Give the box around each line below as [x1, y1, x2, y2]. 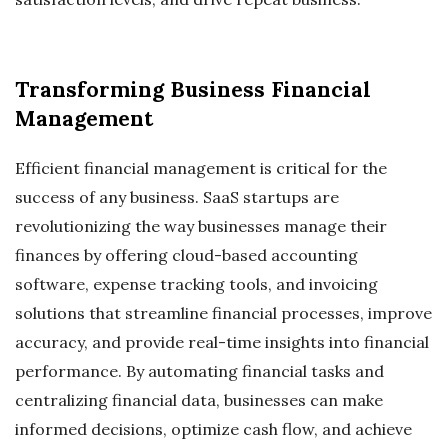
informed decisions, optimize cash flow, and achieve [15, 419, 412, 440]
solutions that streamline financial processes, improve [15, 303, 432, 324]
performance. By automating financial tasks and [15, 361, 384, 382]
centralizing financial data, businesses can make [15, 390, 383, 411]
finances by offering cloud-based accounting [15, 245, 358, 266]
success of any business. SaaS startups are [15, 187, 339, 208]
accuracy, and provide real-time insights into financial [15, 332, 429, 353]
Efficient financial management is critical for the [15, 158, 387, 179]
